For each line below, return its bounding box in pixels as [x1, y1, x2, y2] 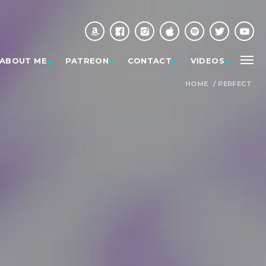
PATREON [65, 56, 109, 65]
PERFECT [218, 80, 252, 88]
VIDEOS [190, 56, 224, 65]
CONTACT [127, 56, 172, 65]
